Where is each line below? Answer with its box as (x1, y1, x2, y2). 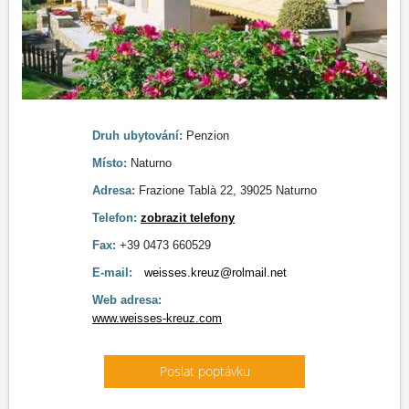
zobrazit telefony (141, 211, 235, 225)
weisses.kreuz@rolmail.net (144, 266, 287, 279)
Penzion (186, 129, 229, 142)
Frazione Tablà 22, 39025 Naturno (139, 184, 317, 197)
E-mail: (92, 266, 136, 279)
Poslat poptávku (159, 362, 250, 380)
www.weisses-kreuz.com (92, 311, 222, 325)
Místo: (92, 156, 131, 170)
